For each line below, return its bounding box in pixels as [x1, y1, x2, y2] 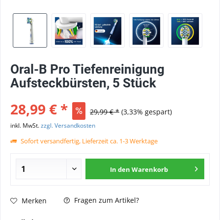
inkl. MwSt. [10, 121, 41, 130]
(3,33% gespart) [121, 107, 172, 116]
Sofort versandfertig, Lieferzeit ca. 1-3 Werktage [19, 137, 158, 145]
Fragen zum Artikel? [72, 195, 139, 205]
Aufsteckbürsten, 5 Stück [10, 76, 156, 90]
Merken [22, 195, 47, 205]
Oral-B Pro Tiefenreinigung [10, 62, 165, 77]
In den [110, 165, 131, 174]
